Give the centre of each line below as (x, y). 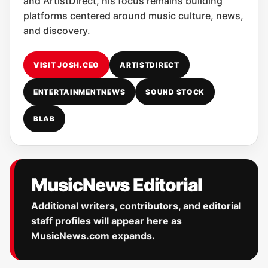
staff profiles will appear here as (106, 221)
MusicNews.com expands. (93, 236)
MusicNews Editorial (117, 185)
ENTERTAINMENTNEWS (80, 92)
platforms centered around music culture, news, (133, 16)
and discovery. (57, 31)
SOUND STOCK (175, 92)
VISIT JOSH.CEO (67, 65)
